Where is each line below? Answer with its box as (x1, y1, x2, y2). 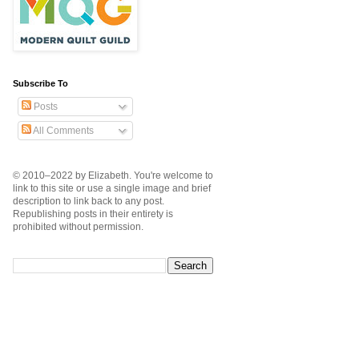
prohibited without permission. (13, 221, 143, 233)
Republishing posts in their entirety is (13, 208, 173, 220)
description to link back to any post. (13, 196, 164, 208)
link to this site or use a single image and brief (13, 183, 211, 195)
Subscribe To (13, 79, 68, 89)
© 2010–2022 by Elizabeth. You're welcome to (13, 170, 213, 182)
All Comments (31, 125, 94, 137)
